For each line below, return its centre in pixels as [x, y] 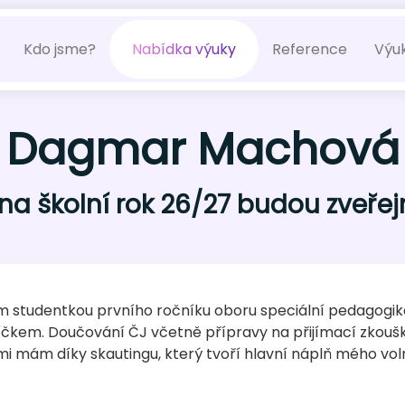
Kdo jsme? [60, 49]
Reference [310, 49]
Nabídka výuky [184, 49]
